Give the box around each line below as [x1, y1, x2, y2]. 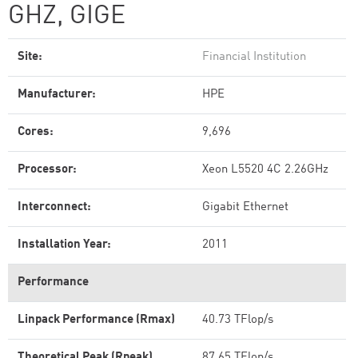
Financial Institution [202, 51, 306, 63]
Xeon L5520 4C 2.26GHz [202, 164, 328, 176]
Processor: [18, 164, 77, 176]
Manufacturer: [18, 89, 96, 101]
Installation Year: [18, 239, 111, 251]
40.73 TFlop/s [202, 314, 273, 326]
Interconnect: [18, 201, 91, 213]
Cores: [18, 126, 54, 138]
